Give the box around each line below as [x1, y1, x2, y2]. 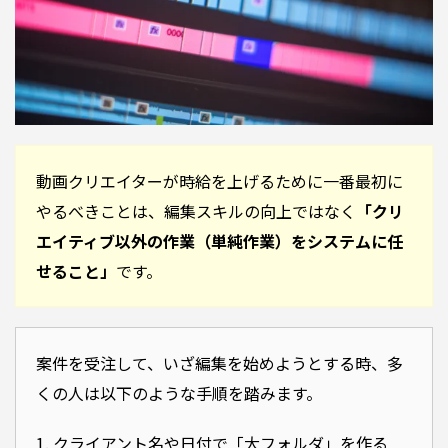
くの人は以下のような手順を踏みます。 [36, 380, 322, 405]
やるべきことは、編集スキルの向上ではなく [36, 198, 356, 223]
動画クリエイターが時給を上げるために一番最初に [36, 168, 403, 193]
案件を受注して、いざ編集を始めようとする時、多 [36, 350, 403, 375]
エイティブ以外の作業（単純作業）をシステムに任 [36, 228, 403, 253]
